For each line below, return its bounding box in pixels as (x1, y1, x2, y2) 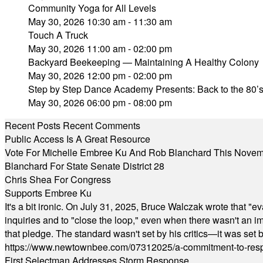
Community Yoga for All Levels (28, 1, 156, 15)
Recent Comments (63, 119, 140, 132)
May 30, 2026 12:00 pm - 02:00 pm (28, 69, 172, 82)
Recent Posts (5, 119, 60, 132)
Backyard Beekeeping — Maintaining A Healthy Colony (28, 55, 259, 69)
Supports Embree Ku (5, 186, 92, 200)
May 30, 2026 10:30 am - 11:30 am (28, 15, 172, 28)
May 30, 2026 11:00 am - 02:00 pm (28, 42, 172, 55)
